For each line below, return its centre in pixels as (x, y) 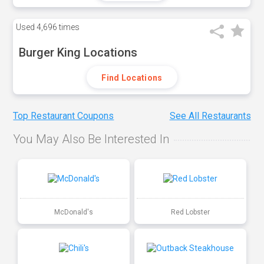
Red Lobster (190, 212)
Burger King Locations (78, 52)
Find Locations (132, 78)
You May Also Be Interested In (91, 139)
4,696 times (57, 27)
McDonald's (74, 212)
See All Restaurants (210, 116)
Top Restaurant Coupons (64, 116)
